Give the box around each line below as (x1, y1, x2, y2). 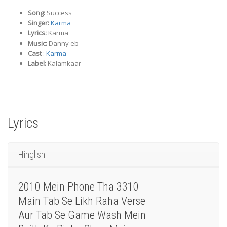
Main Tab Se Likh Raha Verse (18, 195, 145, 208)
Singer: (28, 18, 49, 28)
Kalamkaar (46, 59, 81, 68)
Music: (28, 39, 47, 48)
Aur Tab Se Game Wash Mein (18, 209, 146, 222)
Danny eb (47, 39, 79, 48)
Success (45, 8, 72, 18)
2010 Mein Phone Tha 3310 (18, 180, 139, 194)
